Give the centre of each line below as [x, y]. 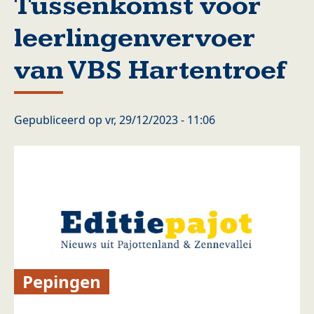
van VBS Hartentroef [150, 70]
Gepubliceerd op [60, 120]
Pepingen [62, 282]
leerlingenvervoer [135, 38]
